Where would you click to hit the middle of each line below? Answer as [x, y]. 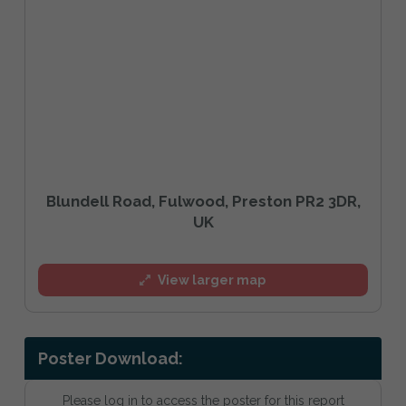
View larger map [212, 280]
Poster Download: [111, 359]
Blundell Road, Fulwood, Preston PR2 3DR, [203, 201]
